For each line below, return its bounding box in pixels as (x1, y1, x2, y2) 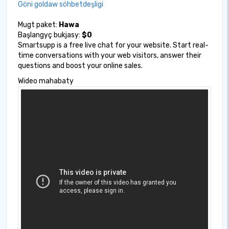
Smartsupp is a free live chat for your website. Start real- (18, 41, 209, 50)
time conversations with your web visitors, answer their (18, 51, 201, 60)
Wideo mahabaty (18, 77, 74, 85)
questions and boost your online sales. (18, 61, 143, 70)
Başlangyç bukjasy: (18, 31, 82, 39)
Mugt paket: (18, 20, 59, 29)
